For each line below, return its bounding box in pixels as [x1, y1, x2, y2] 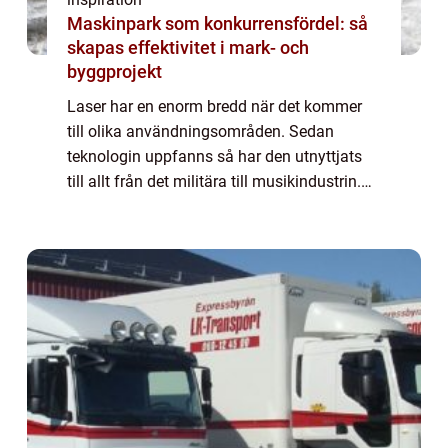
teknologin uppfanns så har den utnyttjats [67, 147, 362, 167]
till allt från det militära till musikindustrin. [67, 172, 361, 192]
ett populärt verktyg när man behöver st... [67, 222, 355, 242]
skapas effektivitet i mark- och [67, 37, 309, 59]
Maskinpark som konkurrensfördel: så [67, 13, 368, 35]
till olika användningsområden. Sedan [67, 122, 334, 142]
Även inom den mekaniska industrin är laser [67, 197, 375, 217]
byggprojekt [67, 61, 162, 83]
